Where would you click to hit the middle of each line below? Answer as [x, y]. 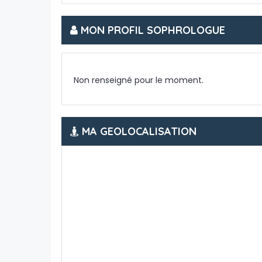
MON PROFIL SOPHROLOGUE [151, 30]
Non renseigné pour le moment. [138, 80]
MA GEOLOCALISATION [137, 131]
